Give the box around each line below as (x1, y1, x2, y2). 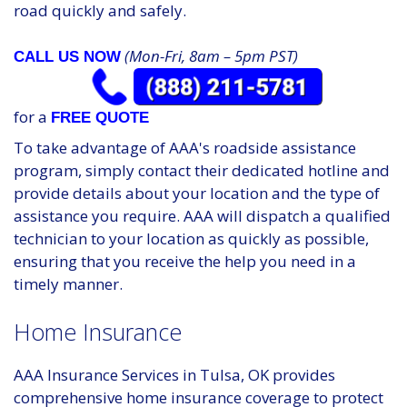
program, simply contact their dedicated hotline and (14, 159, 390, 181)
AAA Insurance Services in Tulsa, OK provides (14, 364, 335, 386)
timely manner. (14, 273, 123, 294)
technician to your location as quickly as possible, (14, 227, 369, 249)
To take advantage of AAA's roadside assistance (14, 136, 356, 158)
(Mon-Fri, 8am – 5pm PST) (121, 45, 298, 67)
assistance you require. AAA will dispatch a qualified (14, 204, 391, 226)
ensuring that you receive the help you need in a (14, 250, 356, 272)
